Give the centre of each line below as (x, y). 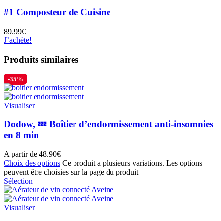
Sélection (18, 181)
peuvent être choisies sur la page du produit (71, 172)
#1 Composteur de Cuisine (57, 12)
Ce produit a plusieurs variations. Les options (132, 163)
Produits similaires (41, 59)
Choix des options (32, 163)
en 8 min (21, 135)
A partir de (21, 154)
